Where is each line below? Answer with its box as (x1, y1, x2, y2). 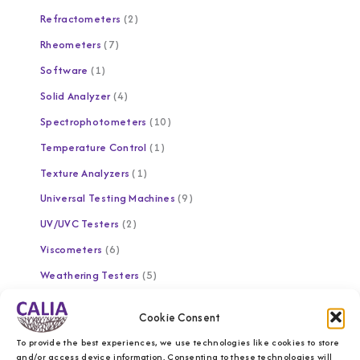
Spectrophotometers (40, 112, 147, 129)
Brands (16, 300, 72, 327)
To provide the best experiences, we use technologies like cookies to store (16, 335, 340, 348)
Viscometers (40, 241, 103, 258)
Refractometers (40, 10, 121, 27)
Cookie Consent (139, 309, 221, 325)
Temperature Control (40, 138, 147, 155)
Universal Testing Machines (40, 190, 175, 207)
